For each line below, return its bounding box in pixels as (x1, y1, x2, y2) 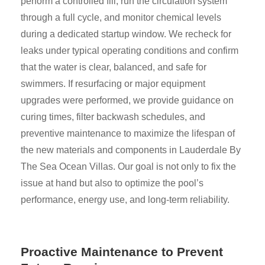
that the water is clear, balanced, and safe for (21, 62, 206, 73)
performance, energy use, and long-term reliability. (21, 195, 230, 205)
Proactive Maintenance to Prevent (21, 245, 223, 259)
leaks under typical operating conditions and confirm (21, 46, 238, 56)
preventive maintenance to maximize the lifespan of (21, 128, 235, 139)
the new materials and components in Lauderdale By (21, 145, 241, 156)
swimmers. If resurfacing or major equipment (21, 79, 205, 89)
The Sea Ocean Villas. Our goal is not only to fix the (21, 161, 236, 172)
